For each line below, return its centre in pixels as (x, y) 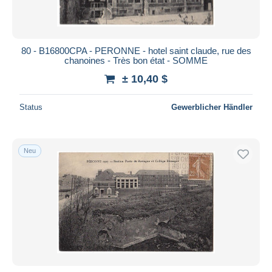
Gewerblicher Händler (212, 107)
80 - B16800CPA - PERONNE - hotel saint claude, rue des (136, 50)
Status (31, 107)
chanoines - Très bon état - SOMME (136, 60)
